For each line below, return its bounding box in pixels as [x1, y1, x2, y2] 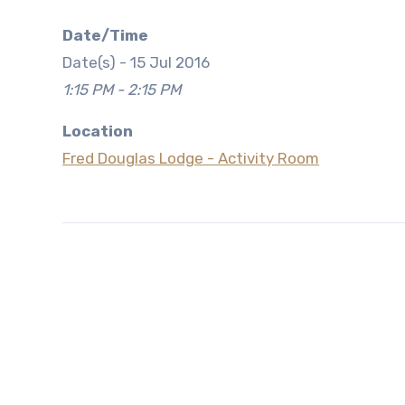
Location [62, 122, 133, 140]
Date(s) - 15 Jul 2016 [62, 53, 210, 71]
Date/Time [73, 26, 148, 44]
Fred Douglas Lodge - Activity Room [62, 149, 319, 167]
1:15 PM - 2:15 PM [62, 80, 181, 99]
